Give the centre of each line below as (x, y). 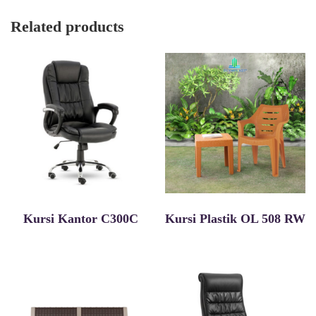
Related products (67, 26)
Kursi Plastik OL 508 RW (235, 219)
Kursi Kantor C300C (81, 219)
